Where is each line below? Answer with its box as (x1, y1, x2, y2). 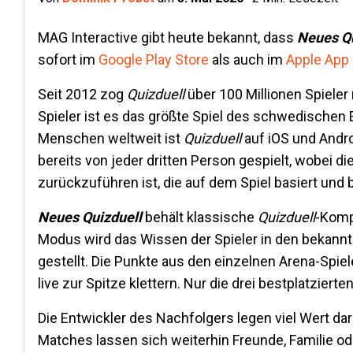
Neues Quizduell (38, 209, 142, 225)
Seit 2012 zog (38, 86, 127, 102)
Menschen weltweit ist (38, 130, 184, 147)
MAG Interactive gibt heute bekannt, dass (38, 29, 297, 46)
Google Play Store (98, 51, 209, 68)
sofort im (38, 51, 98, 68)
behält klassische (142, 209, 258, 225)
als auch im (209, 51, 286, 68)
